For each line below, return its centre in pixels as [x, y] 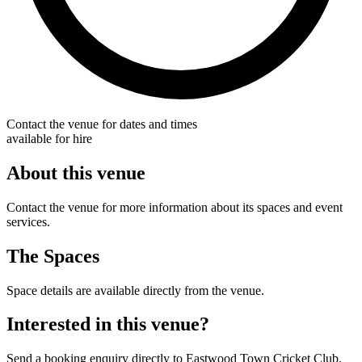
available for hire [49, 138]
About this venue [76, 173]
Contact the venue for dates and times [102, 124]
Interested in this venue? [108, 324]
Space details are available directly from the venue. [135, 290]
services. [28, 221]
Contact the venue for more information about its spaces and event [175, 207]
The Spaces [53, 256]
